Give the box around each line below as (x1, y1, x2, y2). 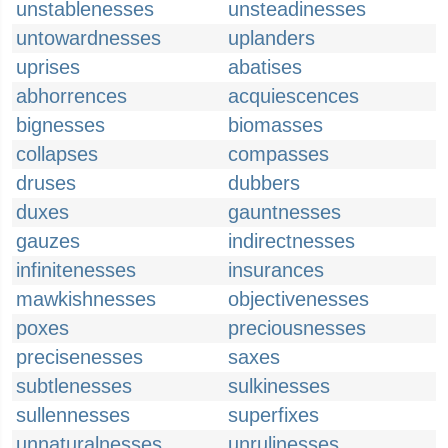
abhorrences (16, 85, 127, 107)
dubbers (228, 172, 300, 194)
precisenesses (16, 346, 143, 368)
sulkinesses (228, 375, 330, 397)
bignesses (16, 114, 105, 136)
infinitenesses (16, 259, 136, 281)
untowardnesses (16, 27, 161, 49)
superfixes (228, 404, 319, 426)
